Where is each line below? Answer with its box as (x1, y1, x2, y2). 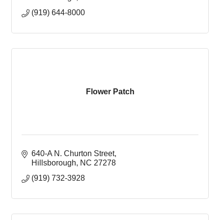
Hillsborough (31, 159, 76, 167)
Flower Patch (85, 87, 135, 96)
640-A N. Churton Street (31, 149, 114, 158)
